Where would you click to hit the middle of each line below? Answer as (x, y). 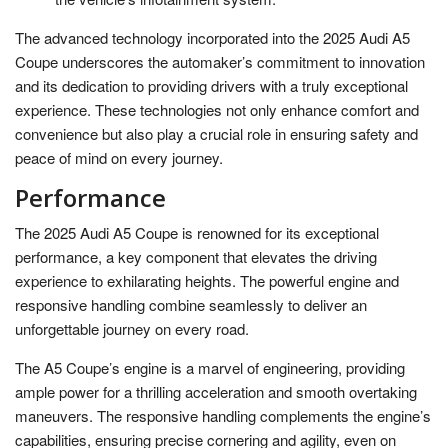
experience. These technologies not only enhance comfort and (217, 110)
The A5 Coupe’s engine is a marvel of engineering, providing (210, 368)
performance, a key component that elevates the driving (196, 257)
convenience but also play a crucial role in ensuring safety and (216, 134)
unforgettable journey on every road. (132, 329)
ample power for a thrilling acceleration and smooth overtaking (216, 392)
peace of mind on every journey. (119, 158)
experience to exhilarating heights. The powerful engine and (207, 281)
